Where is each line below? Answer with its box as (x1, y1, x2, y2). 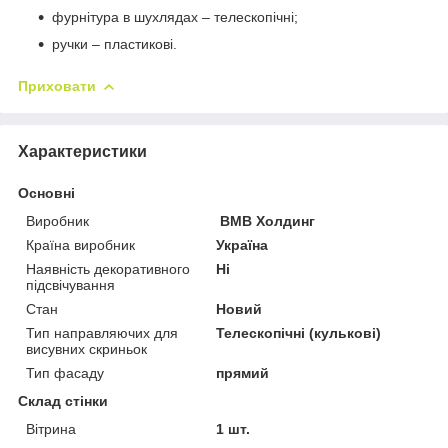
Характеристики (18, 142, 147, 160)
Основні (18, 184, 75, 201)
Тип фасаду (26, 364, 104, 381)
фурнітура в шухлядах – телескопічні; (52, 8, 298, 25)
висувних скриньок (26, 340, 147, 357)
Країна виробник (26, 236, 135, 253)
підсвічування (26, 276, 115, 293)
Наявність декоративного (26, 260, 190, 277)
